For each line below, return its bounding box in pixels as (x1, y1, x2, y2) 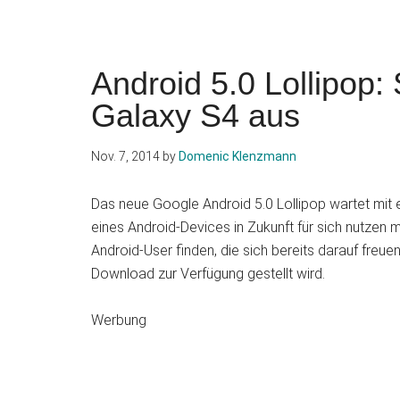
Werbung (91, 312, 146, 329)
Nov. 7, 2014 (91, 149, 160, 163)
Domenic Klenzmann (179, 149, 296, 163)
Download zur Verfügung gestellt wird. (91, 265, 325, 282)
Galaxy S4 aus (91, 97, 300, 134)
